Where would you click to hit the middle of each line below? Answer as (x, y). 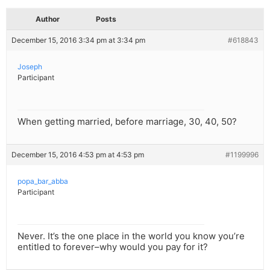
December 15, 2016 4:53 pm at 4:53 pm (78, 155)
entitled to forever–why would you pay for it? (113, 247)
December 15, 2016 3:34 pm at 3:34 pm (78, 40)
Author (48, 19)
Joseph (30, 67)
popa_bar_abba (43, 181)
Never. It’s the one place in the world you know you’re (131, 236)
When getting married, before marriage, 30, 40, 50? (127, 122)
